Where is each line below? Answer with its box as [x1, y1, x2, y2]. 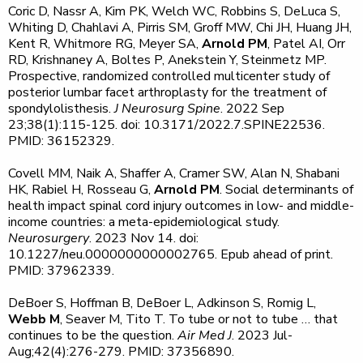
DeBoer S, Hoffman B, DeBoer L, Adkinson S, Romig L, [8, 294, 316, 312]
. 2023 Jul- [232, 327, 293, 344]
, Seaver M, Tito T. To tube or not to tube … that [60, 310, 338, 328]
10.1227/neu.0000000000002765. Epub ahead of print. [8, 246, 333, 263]
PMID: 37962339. [8, 262, 114, 280]
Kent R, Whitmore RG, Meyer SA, [8, 35, 202, 53]
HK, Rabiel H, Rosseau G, [8, 181, 154, 199]
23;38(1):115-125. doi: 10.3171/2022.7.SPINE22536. [8, 116, 325, 134]
